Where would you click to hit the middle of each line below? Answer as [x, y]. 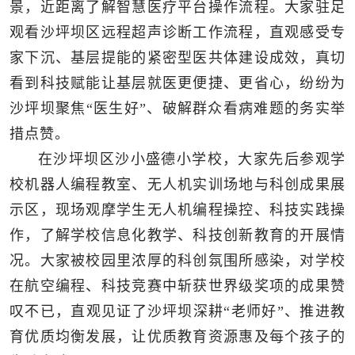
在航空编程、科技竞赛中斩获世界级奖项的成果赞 [177, 286]
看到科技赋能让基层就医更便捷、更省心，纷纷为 [177, 83]
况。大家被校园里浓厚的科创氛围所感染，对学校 [177, 260]
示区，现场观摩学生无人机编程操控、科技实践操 [177, 210]
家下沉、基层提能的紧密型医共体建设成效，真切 [177, 57]
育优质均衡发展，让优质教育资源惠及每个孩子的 [177, 336]
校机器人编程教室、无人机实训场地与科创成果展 [177, 184]
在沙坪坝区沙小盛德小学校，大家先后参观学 [192, 159]
